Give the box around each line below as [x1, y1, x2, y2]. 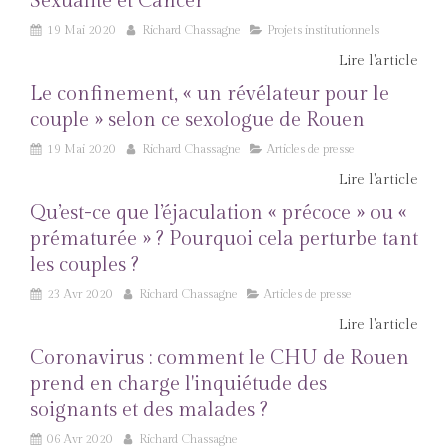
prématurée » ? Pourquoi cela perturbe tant [30, 227, 418, 251]
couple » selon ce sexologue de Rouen [30, 108, 365, 132]
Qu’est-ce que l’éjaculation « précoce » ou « [30, 201, 407, 225]
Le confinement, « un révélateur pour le [30, 82, 389, 106]
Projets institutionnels [267, 23, 379, 37]
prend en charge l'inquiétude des [30, 372, 327, 396]
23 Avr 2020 [47, 287, 113, 301]
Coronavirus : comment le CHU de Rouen [30, 346, 409, 370]
